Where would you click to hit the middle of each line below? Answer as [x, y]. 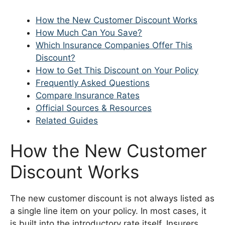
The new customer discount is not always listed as [112, 198]
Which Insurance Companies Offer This [114, 45]
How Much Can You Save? [89, 33]
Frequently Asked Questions [93, 83]
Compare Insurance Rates [88, 96]
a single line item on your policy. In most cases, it [108, 211]
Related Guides [67, 121]
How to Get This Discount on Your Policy [117, 71]
